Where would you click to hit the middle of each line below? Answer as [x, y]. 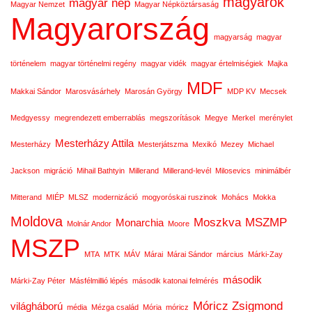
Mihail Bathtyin [101, 171]
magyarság [233, 37]
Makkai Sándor [36, 91]
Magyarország [110, 29]
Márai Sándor [190, 254]
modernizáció [115, 197]
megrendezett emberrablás [100, 118]
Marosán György [154, 91]
